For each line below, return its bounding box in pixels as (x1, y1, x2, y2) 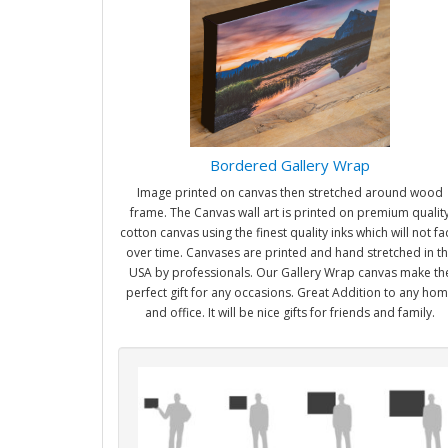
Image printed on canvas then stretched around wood (137, 184, 443, 201)
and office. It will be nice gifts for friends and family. (145, 304, 435, 321)
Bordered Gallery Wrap (210, 155, 370, 175)
